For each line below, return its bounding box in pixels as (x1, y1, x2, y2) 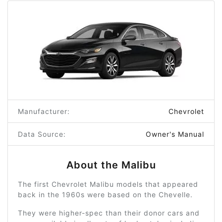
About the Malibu (66, 159, 156, 171)
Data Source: (18, 129, 66, 138)
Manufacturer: (18, 107, 70, 115)
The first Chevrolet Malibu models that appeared (18, 179, 198, 188)
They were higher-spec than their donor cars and (18, 208, 200, 217)
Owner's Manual (146, 129, 204, 138)
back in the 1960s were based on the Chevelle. (18, 190, 193, 199)
